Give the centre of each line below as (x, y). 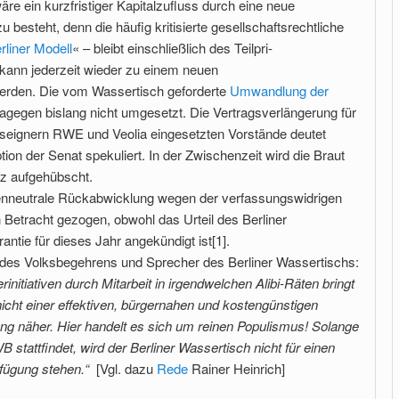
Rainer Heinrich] (236, 369)
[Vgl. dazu (126, 369)
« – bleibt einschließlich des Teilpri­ (172, 48)
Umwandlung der (279, 91)
